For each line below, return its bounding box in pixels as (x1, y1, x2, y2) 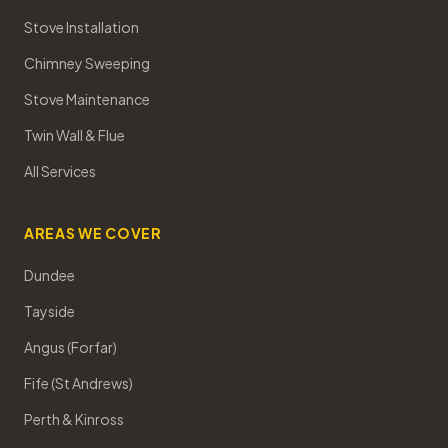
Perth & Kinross (24, 410, 124, 428)
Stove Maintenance (24, 90, 150, 108)
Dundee (24, 266, 75, 284)
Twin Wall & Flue (24, 126, 125, 144)
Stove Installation (24, 18, 139, 36)
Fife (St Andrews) (24, 374, 133, 392)
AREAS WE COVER (24, 224, 162, 242)
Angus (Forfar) (24, 338, 117, 356)
